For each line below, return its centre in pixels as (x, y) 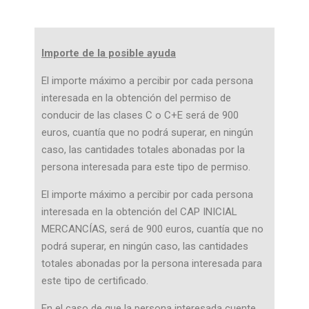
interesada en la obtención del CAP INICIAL (139, 212)
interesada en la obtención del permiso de (136, 98)
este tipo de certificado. (95, 281)
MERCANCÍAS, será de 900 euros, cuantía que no (152, 229)
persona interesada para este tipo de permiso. (146, 167)
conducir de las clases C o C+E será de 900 (140, 115)
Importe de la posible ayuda (109, 53)
